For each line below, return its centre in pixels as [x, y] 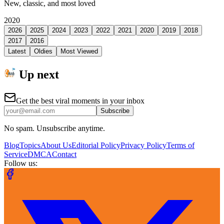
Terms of [180, 145]
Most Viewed [79, 51]
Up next [37, 74]
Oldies [43, 51]
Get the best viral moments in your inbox [80, 100]
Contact [64, 154]
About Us [56, 145]
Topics [30, 145]
